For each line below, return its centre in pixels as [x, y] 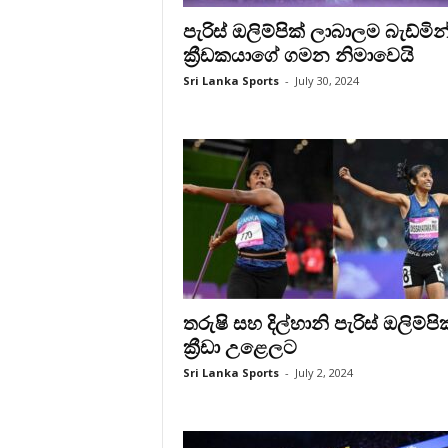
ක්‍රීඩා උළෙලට [239, 347]
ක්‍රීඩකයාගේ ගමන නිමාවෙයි [298, 55]
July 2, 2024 [323, 372]
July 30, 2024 [326, 80]
